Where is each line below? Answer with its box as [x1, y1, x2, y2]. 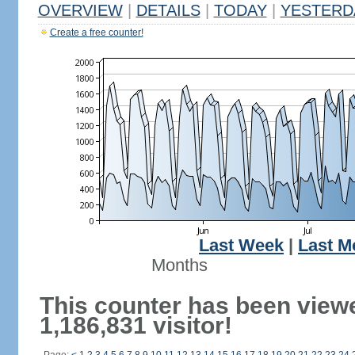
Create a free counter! [49, 27, 143, 38]
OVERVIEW [37, 2, 123, 19]
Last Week [199, 236, 284, 255]
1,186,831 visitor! [39, 312, 232, 338]
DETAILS [136, 2, 200, 19]
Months [151, 256, 208, 275]
